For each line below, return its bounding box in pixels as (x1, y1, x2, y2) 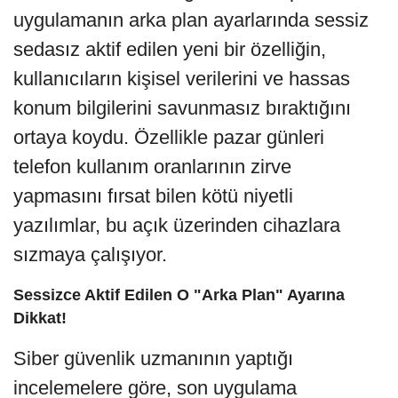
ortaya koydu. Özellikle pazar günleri (13, 125, 324, 148)
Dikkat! (13, 308, 67, 327)
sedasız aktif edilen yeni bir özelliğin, (13, 37, 326, 60)
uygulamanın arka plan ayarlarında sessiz (13, 8, 369, 31)
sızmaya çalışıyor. (13, 243, 167, 266)
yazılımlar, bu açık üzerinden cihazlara (13, 213, 340, 236)
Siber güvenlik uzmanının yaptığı (13, 346, 293, 370)
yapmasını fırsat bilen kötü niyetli (13, 184, 293, 207)
